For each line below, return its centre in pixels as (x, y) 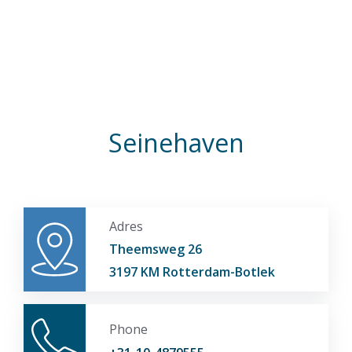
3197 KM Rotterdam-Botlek (192, 271)
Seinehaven (176, 142)
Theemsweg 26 (155, 249)
